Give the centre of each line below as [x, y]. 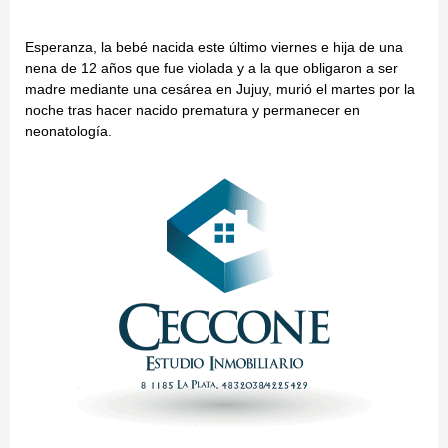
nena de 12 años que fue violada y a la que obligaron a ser [211, 68]
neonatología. [68, 131]
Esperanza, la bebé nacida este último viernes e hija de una [214, 47]
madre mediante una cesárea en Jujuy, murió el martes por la [220, 89]
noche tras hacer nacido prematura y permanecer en [192, 110]
